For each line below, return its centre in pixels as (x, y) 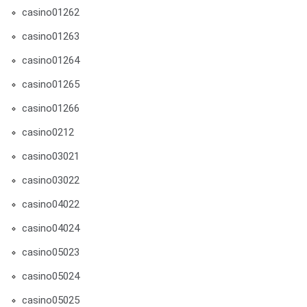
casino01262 (51, 12)
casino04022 (51, 204)
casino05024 (51, 276)
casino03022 (51, 180)
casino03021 (51, 156)
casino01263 (51, 36)
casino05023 (51, 252)
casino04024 (51, 228)
